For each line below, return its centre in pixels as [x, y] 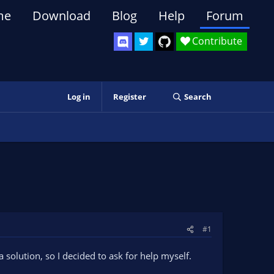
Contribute [217, 41]
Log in [79, 97]
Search [198, 97]
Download [61, 16]
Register [129, 97]
